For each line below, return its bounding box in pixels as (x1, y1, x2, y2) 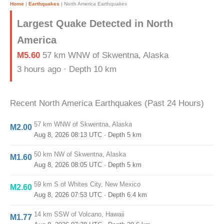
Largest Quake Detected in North (17, 18, 173, 29)
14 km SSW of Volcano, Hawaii (34, 210, 124, 218)
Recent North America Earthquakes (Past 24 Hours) (10, 98, 204, 108)
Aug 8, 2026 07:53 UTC (34, 191, 102, 198)
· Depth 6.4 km (102, 191, 147, 198)
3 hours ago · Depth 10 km (17, 64, 116, 74)
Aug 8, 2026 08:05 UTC (34, 161, 102, 168)
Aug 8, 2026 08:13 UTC (34, 131, 102, 138)
